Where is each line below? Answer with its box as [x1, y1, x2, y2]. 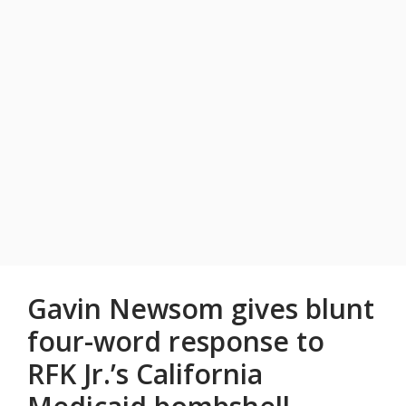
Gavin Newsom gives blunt [27, 290, 374, 328]
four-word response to [27, 323, 324, 361]
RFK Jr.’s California [27, 355, 263, 393]
